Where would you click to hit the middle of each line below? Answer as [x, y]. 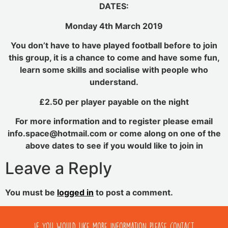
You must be [31, 193]
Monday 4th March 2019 [114, 26]
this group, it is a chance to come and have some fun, [114, 58]
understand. [114, 82]
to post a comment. [133, 193]
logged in [75, 193]
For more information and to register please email [114, 121]
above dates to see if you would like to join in [114, 145]
